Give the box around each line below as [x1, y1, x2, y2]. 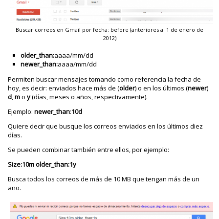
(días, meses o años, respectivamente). [30, 92, 148, 102]
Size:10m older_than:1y [8, 160, 77, 169]
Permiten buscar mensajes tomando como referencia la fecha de [8, 75, 201, 84]
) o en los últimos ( [135, 84, 188, 93]
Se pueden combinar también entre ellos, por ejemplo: [8, 145, 170, 154]
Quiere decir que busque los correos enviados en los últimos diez [8, 122, 203, 131]
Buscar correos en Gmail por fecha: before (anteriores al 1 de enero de [16, 26, 203, 34]
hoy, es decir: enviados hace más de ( [8, 84, 120, 93]
